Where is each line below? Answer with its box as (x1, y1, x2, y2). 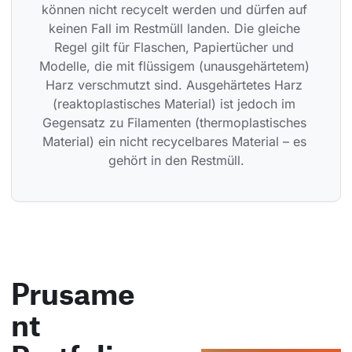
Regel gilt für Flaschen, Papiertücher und (54, 39, 298, 56)
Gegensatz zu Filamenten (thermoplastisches (42, 115, 310, 131)
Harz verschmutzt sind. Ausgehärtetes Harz (46, 77, 306, 93)
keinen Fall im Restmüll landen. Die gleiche (48, 20, 304, 37)
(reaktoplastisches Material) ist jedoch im (53, 96, 299, 112)
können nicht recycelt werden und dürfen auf (41, 2, 311, 18)
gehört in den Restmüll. (108, 152, 244, 169)
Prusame (11, 275, 135, 312)
